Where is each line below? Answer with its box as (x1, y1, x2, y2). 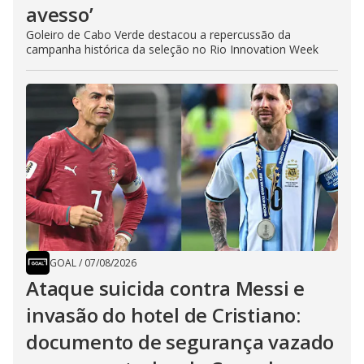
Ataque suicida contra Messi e (26, 275, 305, 302)
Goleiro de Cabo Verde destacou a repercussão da (26, 27, 291, 43)
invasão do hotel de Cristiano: (26, 301, 301, 329)
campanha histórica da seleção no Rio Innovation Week (26, 41, 318, 58)
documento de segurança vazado (26, 328, 335, 356)
